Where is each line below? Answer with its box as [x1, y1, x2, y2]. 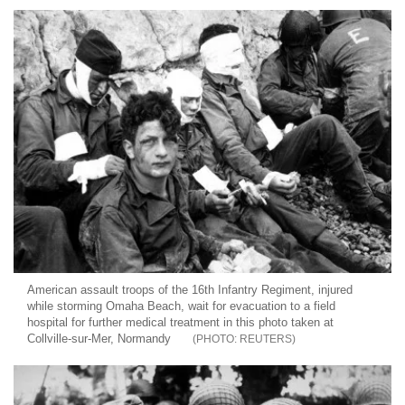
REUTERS [240, 332, 292, 345]
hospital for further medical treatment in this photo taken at [27, 315, 334, 329]
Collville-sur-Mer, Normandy [27, 331, 171, 345]
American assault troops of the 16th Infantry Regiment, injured [27, 282, 353, 297]
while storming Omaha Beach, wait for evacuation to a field [27, 298, 335, 313]
